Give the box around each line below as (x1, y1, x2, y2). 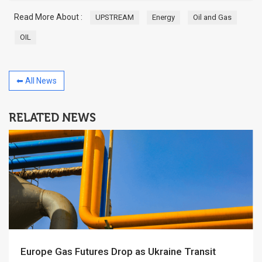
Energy (152, 13, 175, 22)
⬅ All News (16, 76, 57, 85)
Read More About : (9, 12, 84, 22)
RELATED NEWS (9, 111, 96, 125)
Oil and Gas (193, 13, 232, 22)
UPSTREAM (95, 13, 134, 22)
